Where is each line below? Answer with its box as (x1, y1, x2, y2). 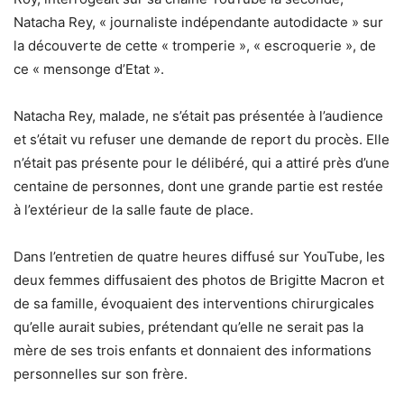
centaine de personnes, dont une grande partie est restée (14, 177, 383, 195)
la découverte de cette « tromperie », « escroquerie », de (14, 36, 376, 54)
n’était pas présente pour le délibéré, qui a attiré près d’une (14, 153, 390, 171)
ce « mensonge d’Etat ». (14, 60, 164, 78)
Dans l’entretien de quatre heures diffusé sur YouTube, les (14, 247, 385, 265)
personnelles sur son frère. (14, 364, 188, 382)
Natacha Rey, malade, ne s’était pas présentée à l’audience (14, 106, 383, 124)
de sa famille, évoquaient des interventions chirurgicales (14, 294, 374, 312)
